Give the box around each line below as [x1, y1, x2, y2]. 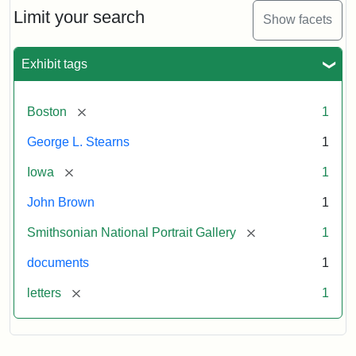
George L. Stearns [27, 134, 130, 149]
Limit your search [14, 6, 145, 27]
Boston [27, 104, 67, 118]
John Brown [27, 195, 95, 209]
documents [27, 255, 89, 269]
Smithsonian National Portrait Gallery [27, 225, 236, 239]
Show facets [263, 13, 332, 27]
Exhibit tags [21, 56, 87, 71]
